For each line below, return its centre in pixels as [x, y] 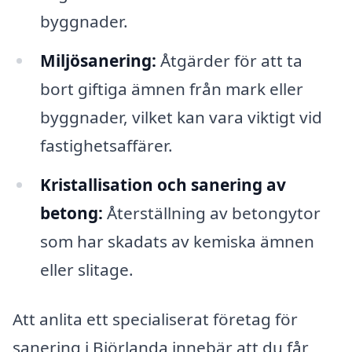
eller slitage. [86, 269]
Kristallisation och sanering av [163, 184]
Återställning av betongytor [211, 213]
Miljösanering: [98, 60]
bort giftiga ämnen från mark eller [171, 88]
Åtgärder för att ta [229, 60]
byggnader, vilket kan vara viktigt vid [181, 117]
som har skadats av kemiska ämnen [177, 241]
